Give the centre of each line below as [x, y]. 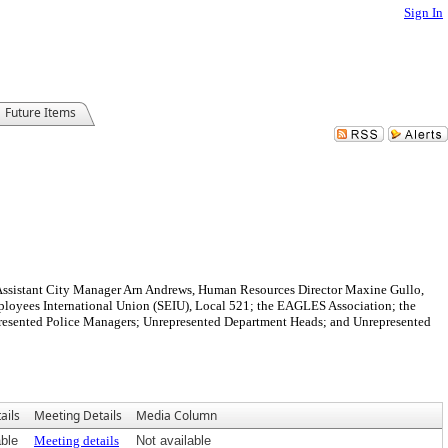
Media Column [176, 415]
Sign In [423, 12]
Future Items [40, 112]
